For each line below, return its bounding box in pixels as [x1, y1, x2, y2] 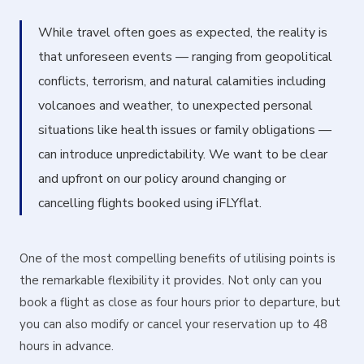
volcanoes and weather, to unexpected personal [38, 97, 313, 115]
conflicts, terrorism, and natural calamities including [38, 72, 326, 90]
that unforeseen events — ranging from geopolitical [38, 48, 332, 66]
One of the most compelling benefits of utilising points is [19, 250, 336, 266]
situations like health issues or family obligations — [38, 121, 331, 139]
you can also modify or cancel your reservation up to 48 [19, 316, 327, 332]
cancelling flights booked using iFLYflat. [38, 194, 262, 212]
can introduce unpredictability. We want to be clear [38, 145, 327, 163]
